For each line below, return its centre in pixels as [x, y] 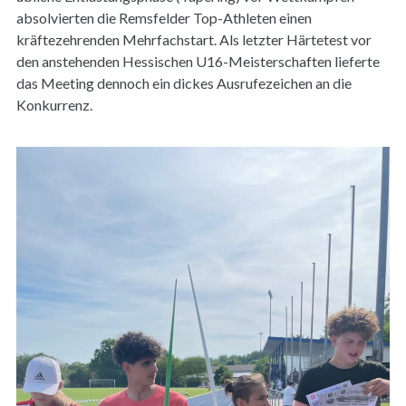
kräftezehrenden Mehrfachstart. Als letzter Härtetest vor [193, 39]
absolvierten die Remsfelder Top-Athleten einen [164, 17]
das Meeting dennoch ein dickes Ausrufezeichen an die [184, 82]
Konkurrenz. [54, 104]
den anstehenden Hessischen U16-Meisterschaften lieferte [198, 61]
